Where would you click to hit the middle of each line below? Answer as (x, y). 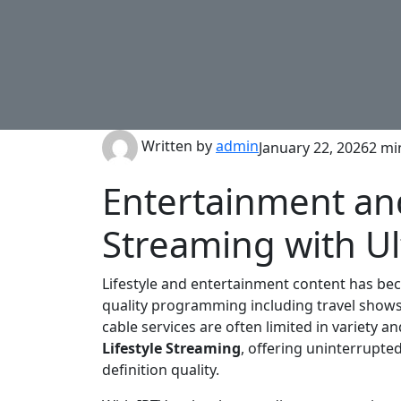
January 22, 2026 (314, 147)
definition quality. (161, 369)
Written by (177, 145)
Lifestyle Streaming (171, 348)
